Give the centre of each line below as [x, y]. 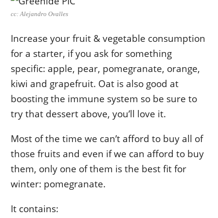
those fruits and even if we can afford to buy [108, 153]
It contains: [35, 208]
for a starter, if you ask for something [91, 53]
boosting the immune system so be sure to [104, 98]
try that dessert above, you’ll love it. [89, 113]
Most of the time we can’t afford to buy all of [107, 138]
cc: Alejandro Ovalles [40, 14]
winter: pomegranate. [58, 183]
